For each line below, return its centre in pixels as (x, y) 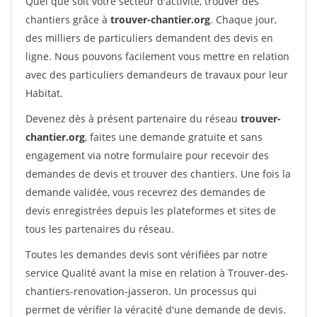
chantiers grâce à (68, 19)
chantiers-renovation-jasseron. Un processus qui (141, 291)
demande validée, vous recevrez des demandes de (145, 192)
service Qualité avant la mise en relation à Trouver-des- (157, 273)
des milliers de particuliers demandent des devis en (149, 38)
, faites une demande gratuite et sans (174, 137)
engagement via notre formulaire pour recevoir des (147, 155)
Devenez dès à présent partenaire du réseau (133, 119)
